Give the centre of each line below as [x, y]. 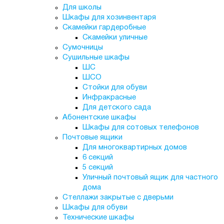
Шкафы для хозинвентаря [109, 17]
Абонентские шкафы [99, 117]
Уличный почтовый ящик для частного [150, 177]
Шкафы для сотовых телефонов [140, 127]
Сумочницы [82, 47]
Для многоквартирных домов [134, 147]
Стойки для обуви [114, 87]
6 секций [97, 157]
